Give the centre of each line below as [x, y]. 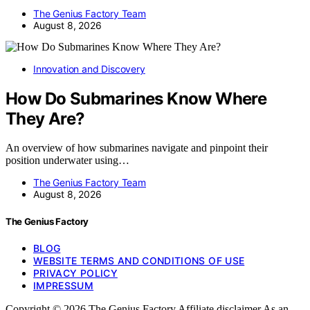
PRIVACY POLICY [75, 273]
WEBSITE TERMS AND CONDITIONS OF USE [139, 260]
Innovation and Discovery [89, 69]
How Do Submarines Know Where [136, 98]
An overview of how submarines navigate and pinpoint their [137, 148]
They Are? [45, 118]
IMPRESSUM [64, 285]
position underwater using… [67, 161]
